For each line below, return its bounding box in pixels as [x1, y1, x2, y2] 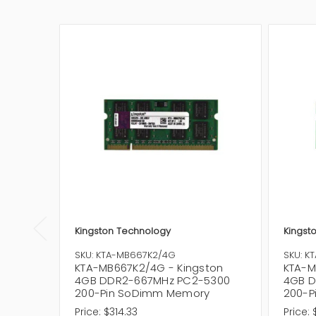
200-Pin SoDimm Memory [75, 285, 210, 300]
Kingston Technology [75, 224, 171, 238]
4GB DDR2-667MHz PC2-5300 [75, 272, 230, 288]
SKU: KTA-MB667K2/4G [75, 248, 176, 262]
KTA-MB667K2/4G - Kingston [75, 260, 224, 275]
